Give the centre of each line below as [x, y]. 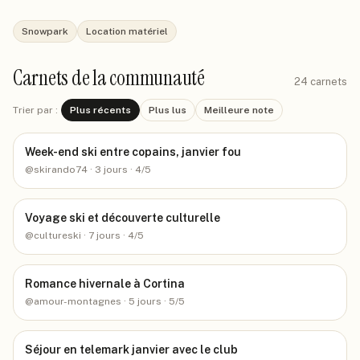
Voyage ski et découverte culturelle [123, 218]
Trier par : [35, 110]
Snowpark [45, 31]
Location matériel [127, 31]
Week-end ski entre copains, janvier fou [133, 152]
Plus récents [100, 110]
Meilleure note [239, 110]
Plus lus [168, 110]
